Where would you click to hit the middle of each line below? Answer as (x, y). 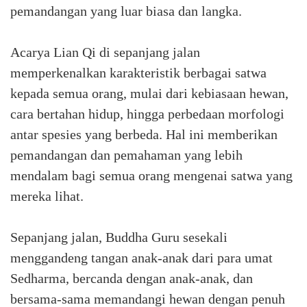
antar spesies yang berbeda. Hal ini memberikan (144, 134)
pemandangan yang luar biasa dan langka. (126, 11)
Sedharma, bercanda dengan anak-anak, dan (132, 278)
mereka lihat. (47, 196)
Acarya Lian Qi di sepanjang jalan (105, 52)
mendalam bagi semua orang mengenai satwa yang (151, 175)
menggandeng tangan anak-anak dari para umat (142, 258)
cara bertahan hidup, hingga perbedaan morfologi (147, 114)
